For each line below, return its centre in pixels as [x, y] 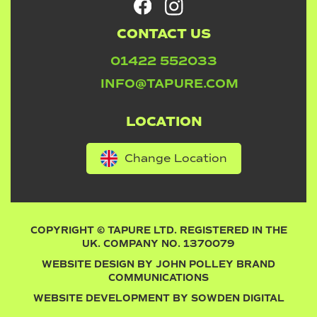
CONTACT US [164, 34]
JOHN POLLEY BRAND [215, 264]
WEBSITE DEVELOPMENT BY [112, 298]
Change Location [176, 158]
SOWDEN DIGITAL [237, 298]
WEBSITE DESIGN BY [99, 264]
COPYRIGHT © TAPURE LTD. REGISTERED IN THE [158, 230]
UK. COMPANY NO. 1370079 [158, 243]
